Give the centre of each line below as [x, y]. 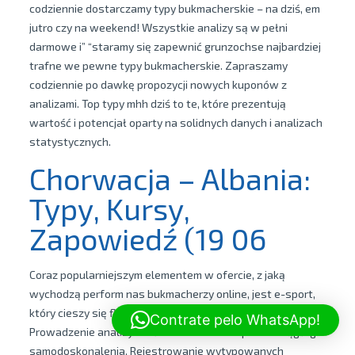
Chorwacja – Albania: [170, 178]
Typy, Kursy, [109, 208]
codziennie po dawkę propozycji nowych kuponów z [158, 84]
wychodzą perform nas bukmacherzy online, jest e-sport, [172, 294]
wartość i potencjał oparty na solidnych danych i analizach [176, 122]
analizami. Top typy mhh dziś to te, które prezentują [157, 103]
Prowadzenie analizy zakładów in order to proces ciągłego [176, 332]
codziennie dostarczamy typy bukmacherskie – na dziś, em [174, 8]
